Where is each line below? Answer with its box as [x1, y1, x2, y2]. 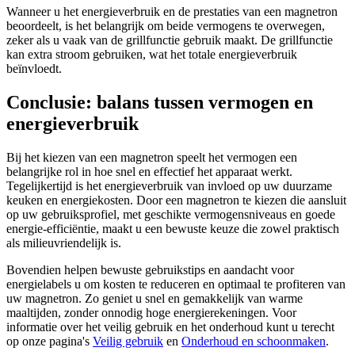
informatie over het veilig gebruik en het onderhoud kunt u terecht [6, 320, 334, 334]
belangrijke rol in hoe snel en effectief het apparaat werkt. [6, 165, 292, 178]
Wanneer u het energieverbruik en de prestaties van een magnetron [6, 5, 338, 19]
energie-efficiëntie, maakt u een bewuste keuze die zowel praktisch [6, 222, 339, 235]
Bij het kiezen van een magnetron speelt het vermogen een [6, 151, 297, 164]
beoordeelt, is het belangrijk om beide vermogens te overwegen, [6, 19, 325, 33]
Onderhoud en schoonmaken [181, 334, 326, 348]
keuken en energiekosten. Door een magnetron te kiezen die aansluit [6, 193, 346, 207]
